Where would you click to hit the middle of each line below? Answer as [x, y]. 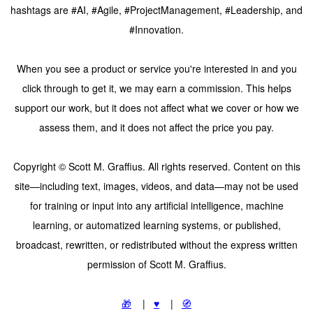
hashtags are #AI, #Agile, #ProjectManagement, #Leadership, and [156, 10]
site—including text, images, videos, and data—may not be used [156, 186]
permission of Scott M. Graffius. [156, 264]
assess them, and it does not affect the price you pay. [156, 128]
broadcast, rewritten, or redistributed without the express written [156, 245]
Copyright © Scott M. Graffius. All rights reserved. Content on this [156, 167]
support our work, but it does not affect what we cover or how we [156, 108]
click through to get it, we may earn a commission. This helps [156, 88]
